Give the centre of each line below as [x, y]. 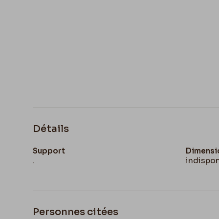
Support [49, 151]
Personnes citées [76, 212]
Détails [51, 129]
